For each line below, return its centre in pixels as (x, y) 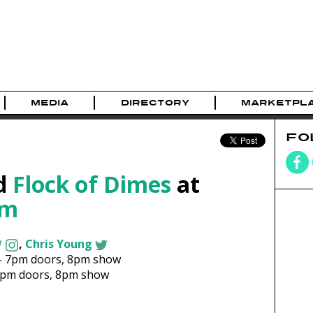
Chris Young (58, 244)
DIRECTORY (155, 103)
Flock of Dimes (92, 184)
